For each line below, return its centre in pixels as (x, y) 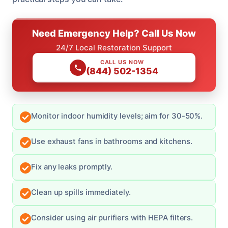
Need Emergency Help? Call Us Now (114, 33)
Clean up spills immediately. (81, 192)
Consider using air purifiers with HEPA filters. (112, 218)
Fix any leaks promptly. (72, 167)
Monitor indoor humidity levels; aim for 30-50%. (117, 116)
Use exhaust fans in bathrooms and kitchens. (112, 141)
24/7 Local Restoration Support (114, 47)
